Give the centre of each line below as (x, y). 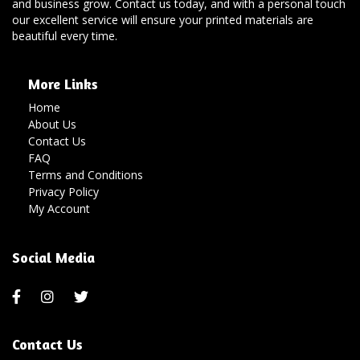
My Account (59, 209)
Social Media (53, 258)
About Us (52, 125)
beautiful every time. (65, 36)
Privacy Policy (63, 192)
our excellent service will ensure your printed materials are (163, 20)
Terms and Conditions (86, 175)
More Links (63, 84)
